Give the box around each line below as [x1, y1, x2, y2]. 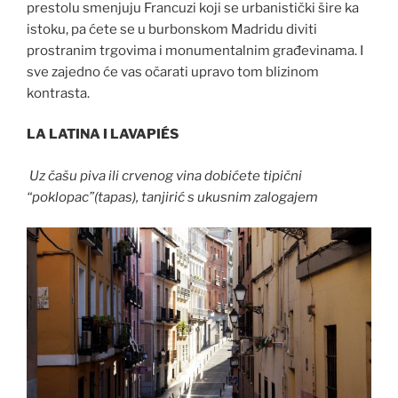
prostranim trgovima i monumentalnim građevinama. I [27, 42, 363, 59]
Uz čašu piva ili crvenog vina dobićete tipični [27, 167, 302, 184]
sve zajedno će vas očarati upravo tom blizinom [27, 63, 322, 80]
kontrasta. [27, 84, 90, 101]
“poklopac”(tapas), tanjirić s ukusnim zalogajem [27, 188, 318, 205]
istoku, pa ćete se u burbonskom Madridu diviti [27, 20, 317, 37]
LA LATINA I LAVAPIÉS [27, 126, 179, 143]
